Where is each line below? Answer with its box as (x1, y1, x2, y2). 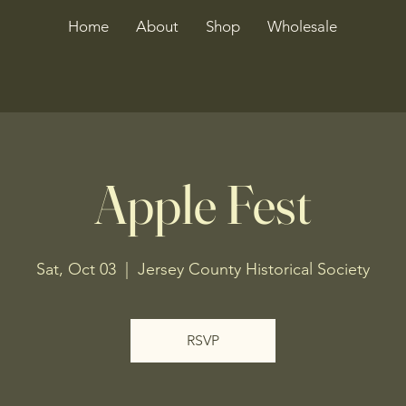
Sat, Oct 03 (36, 259, 116, 279)
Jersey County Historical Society (138, 259, 370, 279)
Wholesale (266, 17, 337, 35)
